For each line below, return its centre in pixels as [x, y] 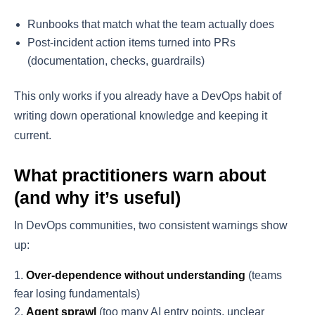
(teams [264, 276]
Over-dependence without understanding [136, 276]
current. [33, 136]
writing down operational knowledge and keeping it [141, 116]
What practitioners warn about [140, 175]
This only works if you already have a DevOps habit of [148, 96]
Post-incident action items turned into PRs [132, 43]
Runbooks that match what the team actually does [151, 25]
